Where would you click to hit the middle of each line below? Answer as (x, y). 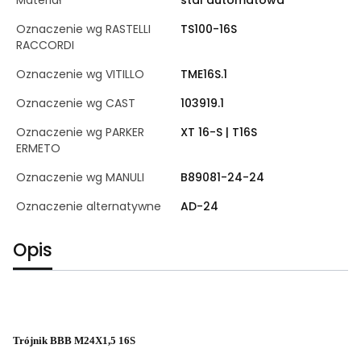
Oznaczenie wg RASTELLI (83, 29)
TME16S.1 (204, 74)
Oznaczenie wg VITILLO (80, 74)
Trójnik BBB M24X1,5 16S (74, 340)
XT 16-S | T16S (219, 132)
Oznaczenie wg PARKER (80, 132)
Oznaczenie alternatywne (89, 206)
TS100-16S (209, 29)
